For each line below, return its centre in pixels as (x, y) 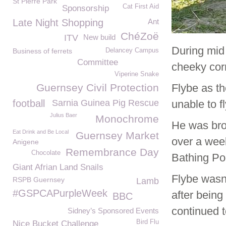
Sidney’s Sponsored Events (113, 211)
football (29, 103)
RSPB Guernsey (39, 180)
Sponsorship (86, 8)
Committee (98, 62)
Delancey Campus (132, 50)
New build (99, 37)
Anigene (26, 142)
